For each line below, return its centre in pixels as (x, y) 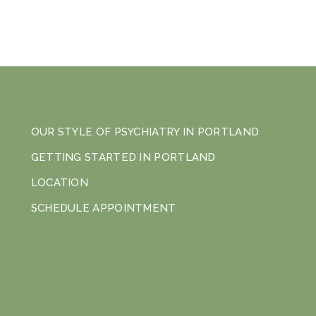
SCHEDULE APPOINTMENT (103, 208)
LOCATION (60, 182)
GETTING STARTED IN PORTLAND (123, 157)
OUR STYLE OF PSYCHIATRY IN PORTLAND (145, 132)
